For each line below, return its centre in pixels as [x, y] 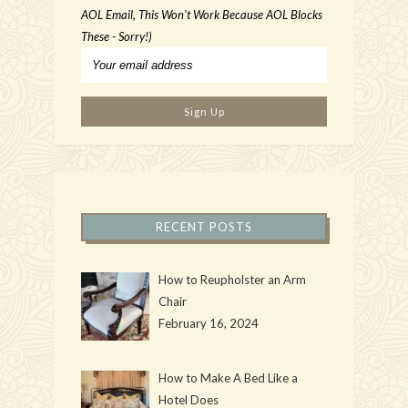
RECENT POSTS [204, 226]
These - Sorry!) [117, 36]
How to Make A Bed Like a [228, 377]
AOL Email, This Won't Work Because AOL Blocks [202, 14]
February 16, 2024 [208, 323]
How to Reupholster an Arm [232, 279]
